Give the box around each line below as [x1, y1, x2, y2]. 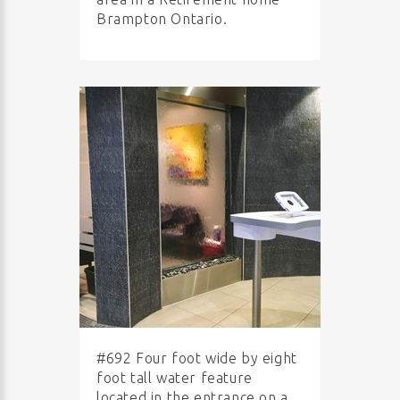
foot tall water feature [96, 370, 253, 386]
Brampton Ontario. [96, 11, 228, 27]
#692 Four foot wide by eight [96, 350, 297, 366]
